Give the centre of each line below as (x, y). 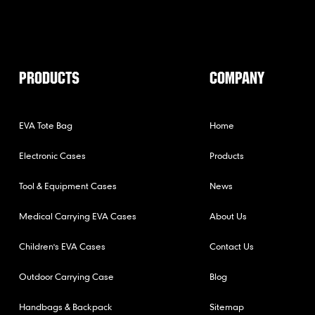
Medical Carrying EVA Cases (78, 216)
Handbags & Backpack (66, 306)
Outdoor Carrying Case (67, 276)
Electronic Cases (53, 155)
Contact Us (231, 246)
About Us (228, 216)
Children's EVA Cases (63, 246)
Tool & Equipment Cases (68, 185)
